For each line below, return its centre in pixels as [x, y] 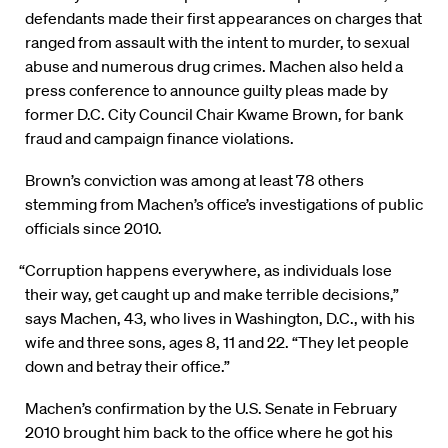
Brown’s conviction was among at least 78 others [194, 180]
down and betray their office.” [127, 366]
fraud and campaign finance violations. [159, 138]
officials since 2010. [93, 228]
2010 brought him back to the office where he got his [209, 432]
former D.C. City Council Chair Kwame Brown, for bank [214, 114]
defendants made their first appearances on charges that [223, 18]
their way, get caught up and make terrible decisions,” [212, 294]
